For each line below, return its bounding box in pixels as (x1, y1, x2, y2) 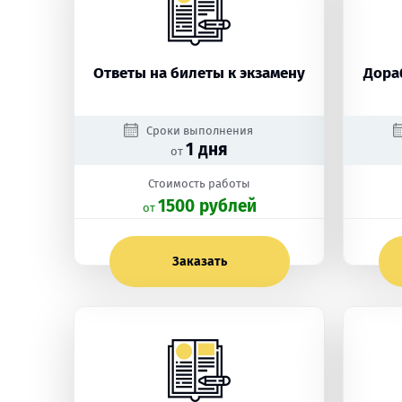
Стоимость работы (148, 177, 250, 190)
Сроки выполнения (145, 124, 253, 137)
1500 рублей (157, 196, 257, 216)
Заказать (171, 254, 227, 269)
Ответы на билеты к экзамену (93, 64, 305, 83)
